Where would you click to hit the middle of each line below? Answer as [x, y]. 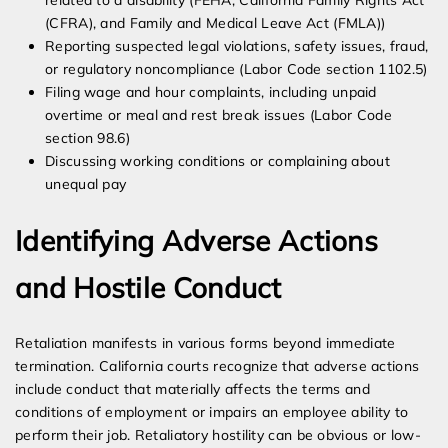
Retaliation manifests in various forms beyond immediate [205, 343]
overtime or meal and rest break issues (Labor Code [218, 115]
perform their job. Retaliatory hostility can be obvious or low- [218, 435]
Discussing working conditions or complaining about [217, 161]
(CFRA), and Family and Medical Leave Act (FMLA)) [215, 23]
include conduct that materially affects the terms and [192, 389]
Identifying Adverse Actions [197, 241]
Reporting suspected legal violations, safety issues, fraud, [237, 46]
